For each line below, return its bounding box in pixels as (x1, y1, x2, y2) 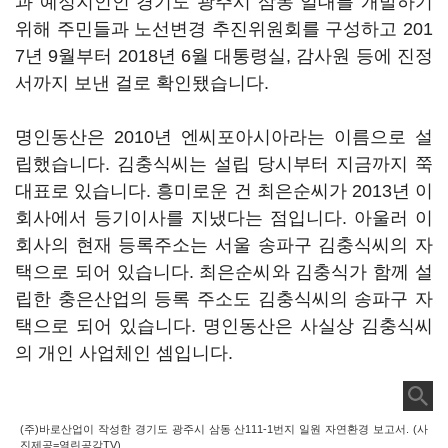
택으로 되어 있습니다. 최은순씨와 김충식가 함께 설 (15, 262, 433, 282)
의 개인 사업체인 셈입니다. (15, 343, 238, 363)
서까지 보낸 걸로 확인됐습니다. (15, 73, 274, 93)
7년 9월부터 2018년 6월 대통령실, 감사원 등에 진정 (15, 46, 433, 66)
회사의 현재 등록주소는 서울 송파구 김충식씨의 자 (15, 235, 433, 255)
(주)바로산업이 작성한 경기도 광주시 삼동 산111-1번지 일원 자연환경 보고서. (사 (20, 423, 428, 435)
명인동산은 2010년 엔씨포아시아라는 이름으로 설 (15, 127, 433, 147)
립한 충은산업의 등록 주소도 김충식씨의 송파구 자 (15, 289, 433, 309)
